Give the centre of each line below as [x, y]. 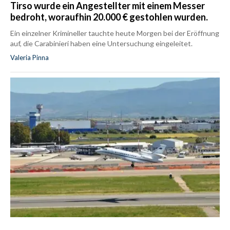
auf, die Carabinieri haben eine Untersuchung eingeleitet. [101, 44]
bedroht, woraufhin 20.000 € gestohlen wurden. [109, 17]
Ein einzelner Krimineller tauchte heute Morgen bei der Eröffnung [115, 33]
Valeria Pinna [30, 58]
